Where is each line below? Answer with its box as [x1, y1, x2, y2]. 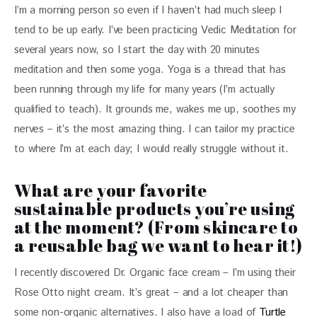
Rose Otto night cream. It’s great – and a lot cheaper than [14, 284, 292, 300]
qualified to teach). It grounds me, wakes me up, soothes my [14, 101, 300, 117]
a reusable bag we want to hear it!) [14, 234, 303, 257]
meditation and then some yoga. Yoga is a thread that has [14, 62, 289, 77]
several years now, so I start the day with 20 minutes [14, 42, 263, 57]
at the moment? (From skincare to [14, 215, 299, 238]
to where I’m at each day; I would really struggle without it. [14, 141, 289, 156]
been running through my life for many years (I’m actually [14, 81, 278, 97]
